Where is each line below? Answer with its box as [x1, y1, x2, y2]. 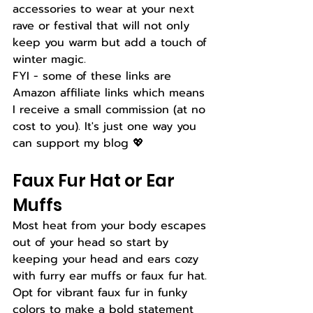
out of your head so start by [13, 234, 173, 251]
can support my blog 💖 [13, 135, 148, 152]
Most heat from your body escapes [13, 217, 210, 234]
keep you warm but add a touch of [13, 34, 211, 51]
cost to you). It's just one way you [13, 118, 201, 135]
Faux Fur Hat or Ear [13, 169, 178, 192]
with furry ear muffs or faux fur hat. [13, 268, 211, 284]
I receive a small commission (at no [13, 101, 210, 118]
